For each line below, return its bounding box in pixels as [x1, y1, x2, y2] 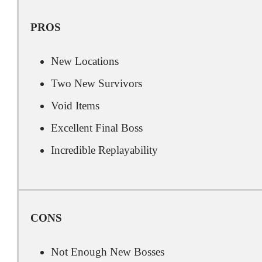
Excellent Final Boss [51, 122, 143, 134]
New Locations [51, 55, 119, 67]
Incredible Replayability [51, 144, 158, 156]
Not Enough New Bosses [51, 246, 164, 258]
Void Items [51, 99, 99, 112]
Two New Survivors [51, 77, 142, 89]
